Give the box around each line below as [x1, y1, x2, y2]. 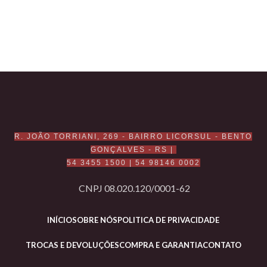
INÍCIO [47, 215, 73, 225]
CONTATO [202, 240, 241, 250]
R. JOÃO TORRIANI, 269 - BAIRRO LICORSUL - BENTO [14, 132, 253, 141]
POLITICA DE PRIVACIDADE [117, 215, 220, 225]
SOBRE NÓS [72, 215, 118, 225]
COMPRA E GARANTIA [119, 240, 203, 250]
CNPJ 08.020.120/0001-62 [78, 182, 190, 194]
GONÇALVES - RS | [90, 145, 176, 154]
